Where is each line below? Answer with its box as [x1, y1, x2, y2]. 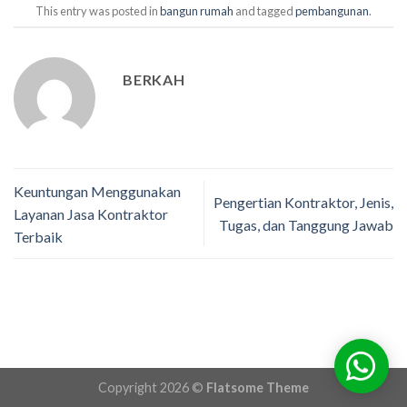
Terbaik [14, 227, 63, 245]
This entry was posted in [35, 3, 160, 18]
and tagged [233, 3, 295, 18]
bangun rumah [160, 3, 233, 18]
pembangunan [295, 3, 369, 18]
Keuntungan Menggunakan [14, 182, 181, 200]
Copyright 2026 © [98, 379, 206, 395]
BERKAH [123, 71, 185, 89]
